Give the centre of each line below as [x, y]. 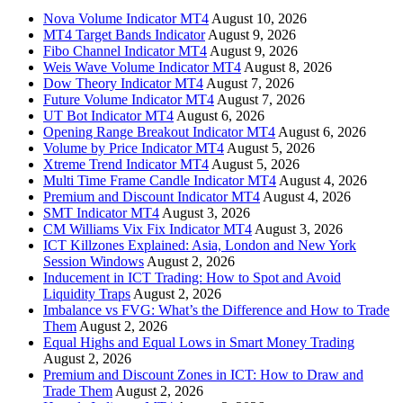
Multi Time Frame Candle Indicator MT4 [160, 181]
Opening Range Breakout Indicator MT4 [159, 132]
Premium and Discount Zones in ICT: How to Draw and [203, 375]
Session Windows [94, 262]
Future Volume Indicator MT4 [129, 100]
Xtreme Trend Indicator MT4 [126, 165]
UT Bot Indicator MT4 [108, 116]
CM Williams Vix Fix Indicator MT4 [148, 229]
